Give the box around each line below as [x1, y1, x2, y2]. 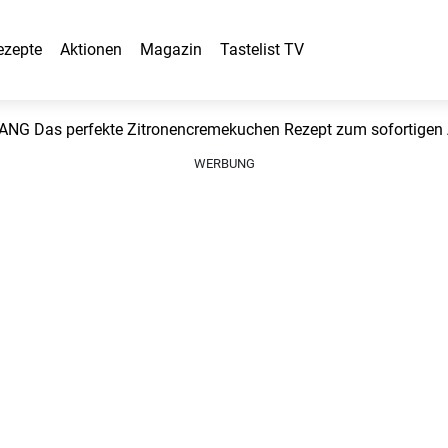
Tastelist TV [220, 40, 304, 59]
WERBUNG [193, 156, 255, 171]
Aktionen [60, 40, 122, 59]
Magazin [140, 40, 202, 59]
